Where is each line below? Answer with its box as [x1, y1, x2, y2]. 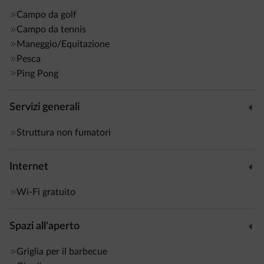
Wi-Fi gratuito [16, 187, 75, 197]
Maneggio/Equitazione [16, 39, 110, 49]
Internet [9, 161, 48, 173]
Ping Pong [16, 68, 58, 78]
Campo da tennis [16, 24, 86, 34]
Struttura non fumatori [16, 128, 111, 138]
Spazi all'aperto [9, 221, 80, 232]
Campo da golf [16, 9, 77, 19]
